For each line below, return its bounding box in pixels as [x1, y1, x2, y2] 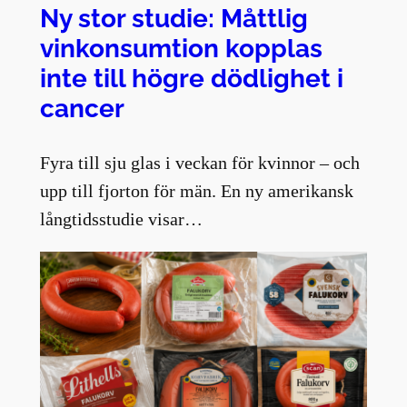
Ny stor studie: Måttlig [39, 3, 308, 35]
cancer [39, 93, 124, 124]
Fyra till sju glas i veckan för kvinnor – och [39, 153, 360, 174]
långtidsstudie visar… [39, 209, 203, 230]
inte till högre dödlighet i [39, 63, 343, 94]
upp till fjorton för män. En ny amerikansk [39, 181, 353, 202]
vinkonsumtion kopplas [39, 33, 323, 65]
